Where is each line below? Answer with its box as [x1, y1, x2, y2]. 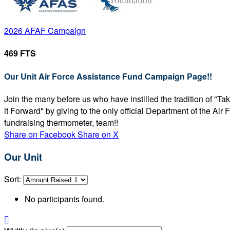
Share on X [78, 128, 119, 140]
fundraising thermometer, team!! [4, 116, 118, 128]
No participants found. [25, 193, 104, 205]
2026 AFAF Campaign [4, 25, 86, 36]
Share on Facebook [4, 128, 75, 140]
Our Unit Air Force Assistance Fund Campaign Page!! [4, 70, 212, 82]
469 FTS [4, 47, 36, 60]
